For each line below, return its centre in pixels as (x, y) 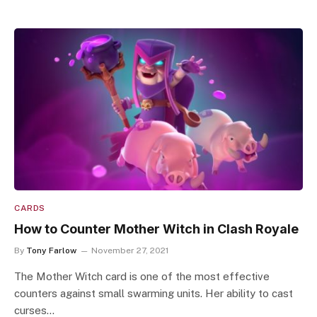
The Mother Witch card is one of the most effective (142, 276)
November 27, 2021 (130, 250)
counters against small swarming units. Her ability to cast (154, 293)
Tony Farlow (51, 250)
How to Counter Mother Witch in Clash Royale (156, 229)
